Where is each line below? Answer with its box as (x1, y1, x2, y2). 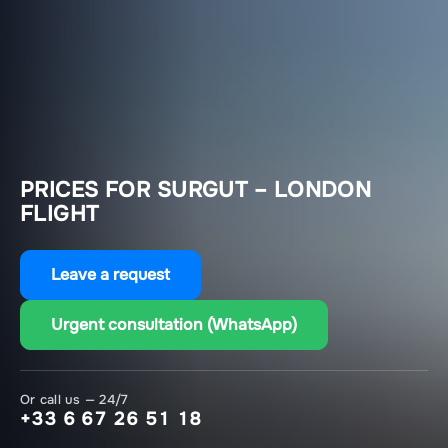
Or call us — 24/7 (20, 390, 129, 408)
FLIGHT (20, 199, 99, 228)
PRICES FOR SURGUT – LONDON (20, 175, 372, 204)
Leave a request (51, 263, 170, 285)
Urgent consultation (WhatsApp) (51, 313, 297, 335)
